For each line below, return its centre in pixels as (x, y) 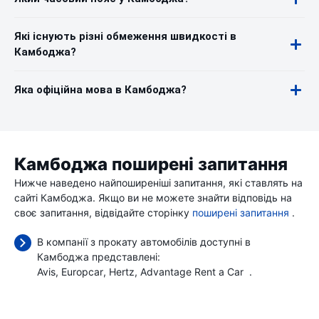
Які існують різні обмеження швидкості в (125, 36)
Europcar (82, 272)
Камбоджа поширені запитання (151, 164)
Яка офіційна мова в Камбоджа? (100, 90)
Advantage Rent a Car (192, 272)
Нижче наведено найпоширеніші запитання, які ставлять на (158, 183)
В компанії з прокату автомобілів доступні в (144, 242)
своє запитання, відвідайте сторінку (103, 213)
